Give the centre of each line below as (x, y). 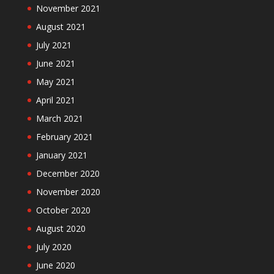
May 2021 (55, 81)
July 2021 (54, 45)
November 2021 (68, 8)
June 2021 (55, 63)
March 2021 (59, 118)
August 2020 (61, 228)
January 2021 (61, 155)
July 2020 (54, 246)
